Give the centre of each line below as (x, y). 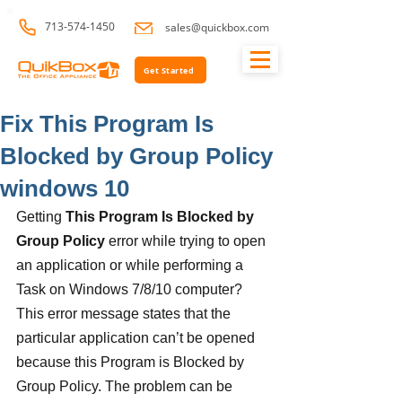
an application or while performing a (131, 265)
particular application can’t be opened (137, 338)
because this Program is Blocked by (132, 362)
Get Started (169, 70)
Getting (41, 217)
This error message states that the (125, 314)
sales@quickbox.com (217, 27)
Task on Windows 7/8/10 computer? (131, 289)
